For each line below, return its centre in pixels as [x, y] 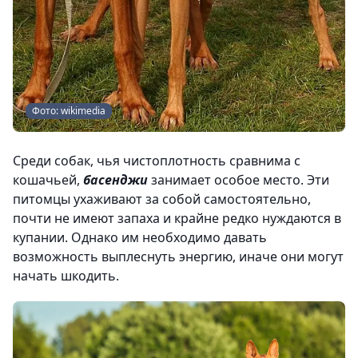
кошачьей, [48, 179]
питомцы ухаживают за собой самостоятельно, [162, 199]
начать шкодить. [66, 275]
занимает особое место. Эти [240, 179]
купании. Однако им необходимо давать [140, 237]
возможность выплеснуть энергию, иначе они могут [178, 256]
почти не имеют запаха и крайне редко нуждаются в [177, 218]
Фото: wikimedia [69, 110]
